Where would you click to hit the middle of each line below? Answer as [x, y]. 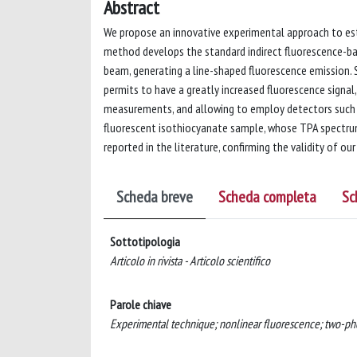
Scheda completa [267, 197]
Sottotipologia [145, 241]
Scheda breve [155, 197]
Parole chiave [141, 304]
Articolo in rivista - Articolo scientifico [190, 261]
